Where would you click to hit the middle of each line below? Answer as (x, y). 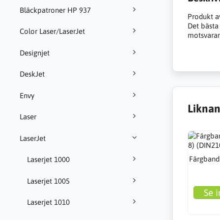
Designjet (35, 53)
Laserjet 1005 (48, 181)
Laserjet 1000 (48, 160)
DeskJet (32, 74)
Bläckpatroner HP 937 (55, 10)
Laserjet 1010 (48, 202)
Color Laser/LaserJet (52, 31)
